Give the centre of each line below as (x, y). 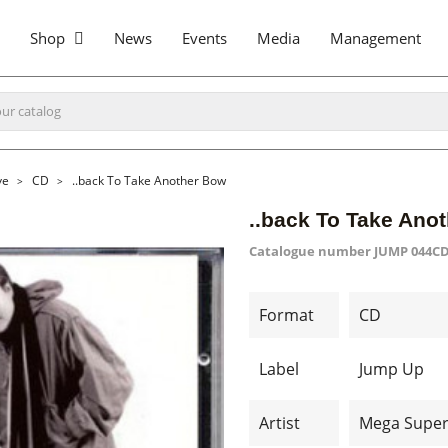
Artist (279, 423)
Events (204, 38)
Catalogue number (310, 251)
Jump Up (391, 369)
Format (286, 315)
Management (375, 38)
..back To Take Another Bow (149, 180)
